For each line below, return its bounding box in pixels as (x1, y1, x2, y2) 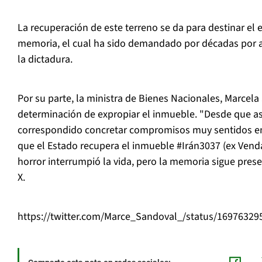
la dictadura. (18, 52, 73, 67)
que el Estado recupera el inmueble (18, 139, 177, 154)
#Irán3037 (177, 139, 220, 154)
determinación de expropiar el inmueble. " (18, 107, 204, 122)
